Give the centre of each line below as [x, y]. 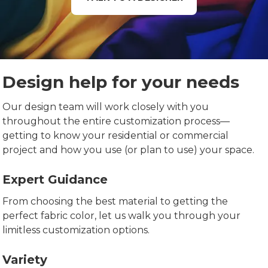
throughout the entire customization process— [116, 121]
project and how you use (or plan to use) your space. [129, 150]
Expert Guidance [55, 179]
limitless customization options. [76, 230]
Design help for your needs [121, 82]
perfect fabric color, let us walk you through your [122, 216]
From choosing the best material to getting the [115, 201]
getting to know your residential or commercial [116, 135]
